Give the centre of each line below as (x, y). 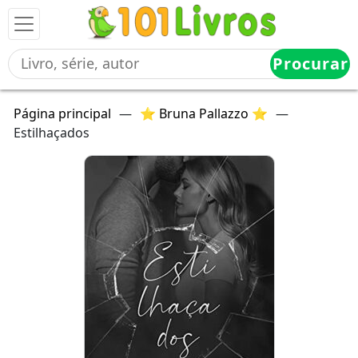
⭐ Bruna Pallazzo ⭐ (204, 113)
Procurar (310, 64)
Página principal (62, 113)
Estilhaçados (52, 133)
